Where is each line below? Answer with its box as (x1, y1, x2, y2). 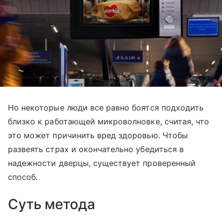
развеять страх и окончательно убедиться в (8, 144, 184, 155)
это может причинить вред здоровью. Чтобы (8, 130, 188, 141)
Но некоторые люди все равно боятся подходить (8, 103, 204, 113)
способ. (8, 172, 38, 182)
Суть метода (8, 196, 95, 213)
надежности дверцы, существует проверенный (8, 158, 196, 168)
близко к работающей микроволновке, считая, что (8, 116, 210, 127)
